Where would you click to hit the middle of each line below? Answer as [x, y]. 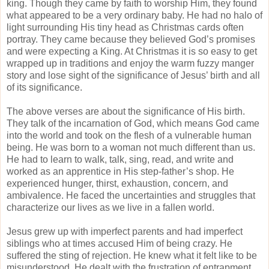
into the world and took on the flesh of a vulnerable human [129, 135]
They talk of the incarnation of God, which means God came [133, 123]
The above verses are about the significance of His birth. [126, 111]
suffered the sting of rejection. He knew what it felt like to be [132, 255]
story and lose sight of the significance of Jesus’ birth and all [133, 75]
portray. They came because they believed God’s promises [131, 39]
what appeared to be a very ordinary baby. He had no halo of [134, 15]
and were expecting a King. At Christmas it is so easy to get [132, 51]
